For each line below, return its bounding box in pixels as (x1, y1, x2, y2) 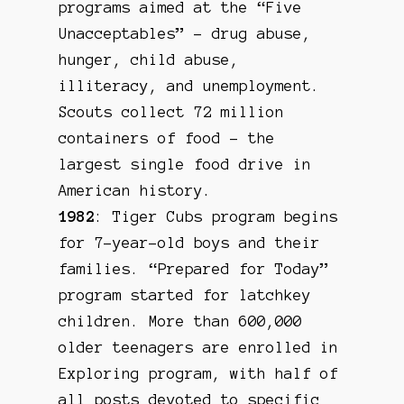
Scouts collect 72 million (59, 103, 285, 120)
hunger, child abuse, (59, 50, 240, 68)
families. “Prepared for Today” (59, 260, 330, 277)
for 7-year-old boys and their (59, 234, 321, 251)
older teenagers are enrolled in (59, 338, 339, 355)
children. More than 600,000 (59, 312, 303, 329)
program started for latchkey (59, 286, 312, 303)
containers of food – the (59, 129, 276, 146)
